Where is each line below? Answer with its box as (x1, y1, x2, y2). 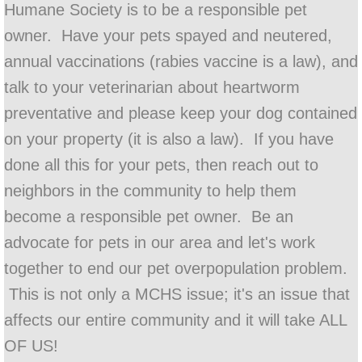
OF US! (4, 337, 58, 355)
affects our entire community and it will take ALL (4, 311, 347, 329)
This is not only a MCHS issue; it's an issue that (4, 285, 350, 303)
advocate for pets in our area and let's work (4, 234, 315, 251)
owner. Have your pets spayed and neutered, (4, 27, 332, 44)
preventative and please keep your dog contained (4, 104, 357, 122)
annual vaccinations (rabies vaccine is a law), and (4, 53, 358, 70)
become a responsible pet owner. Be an (4, 208, 293, 225)
